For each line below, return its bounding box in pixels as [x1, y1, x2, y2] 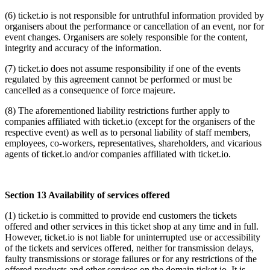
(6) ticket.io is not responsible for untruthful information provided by [5, 10, 264, 20]
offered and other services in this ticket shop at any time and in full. [5, 221, 259, 231]
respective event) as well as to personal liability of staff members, [5, 127, 251, 137]
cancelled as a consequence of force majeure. [5, 84, 175, 95]
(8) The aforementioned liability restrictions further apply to [5, 105, 230, 116]
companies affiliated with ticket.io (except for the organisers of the [5, 116, 255, 127]
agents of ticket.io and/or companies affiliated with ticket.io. [5, 148, 231, 159]
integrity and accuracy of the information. [5, 42, 162, 53]
